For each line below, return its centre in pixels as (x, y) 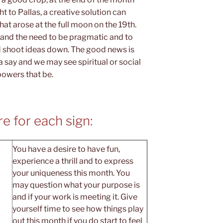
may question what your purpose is (76, 185)
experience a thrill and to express (73, 161)
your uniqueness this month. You (71, 173)
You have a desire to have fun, (66, 149)
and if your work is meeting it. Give (75, 197)
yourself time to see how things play (78, 209)
